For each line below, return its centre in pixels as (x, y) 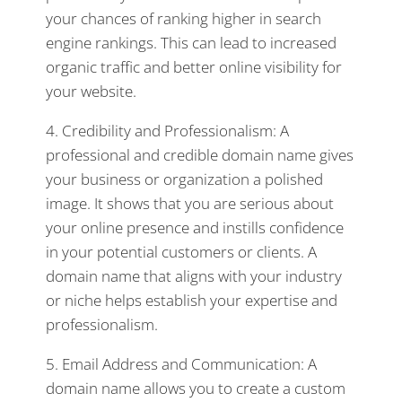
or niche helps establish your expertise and (192, 300)
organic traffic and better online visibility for (194, 67)
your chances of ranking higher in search (184, 18)
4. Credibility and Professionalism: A (167, 131)
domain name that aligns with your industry (194, 276)
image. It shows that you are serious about (190, 203)
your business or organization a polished (184, 179)
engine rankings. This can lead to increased (191, 43)
